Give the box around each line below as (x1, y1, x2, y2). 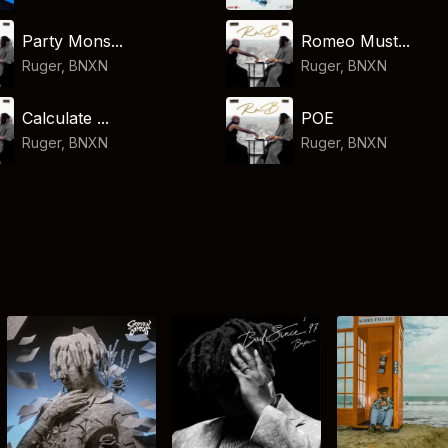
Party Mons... (22, 30, 124, 51)
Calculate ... (22, 107, 110, 128)
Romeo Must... (300, 30, 410, 51)
